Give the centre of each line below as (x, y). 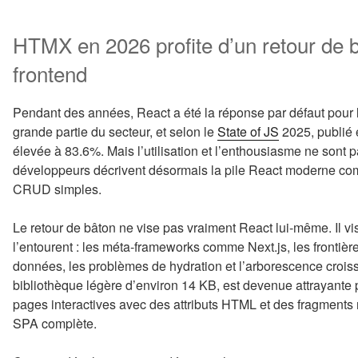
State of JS (248, 131)
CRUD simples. (57, 189)
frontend (50, 73)
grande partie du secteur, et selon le (115, 131)
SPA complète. (55, 323)
